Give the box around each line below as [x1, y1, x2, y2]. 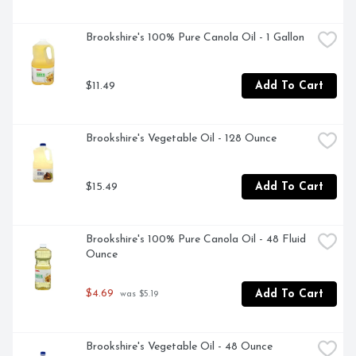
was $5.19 [117, 289, 158, 300]
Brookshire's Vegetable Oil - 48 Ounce [86, 341, 273, 354]
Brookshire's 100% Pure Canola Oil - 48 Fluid [86, 234, 306, 246]
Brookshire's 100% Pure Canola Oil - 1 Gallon [86, 32, 304, 44]
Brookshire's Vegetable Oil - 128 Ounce [86, 133, 277, 145]
